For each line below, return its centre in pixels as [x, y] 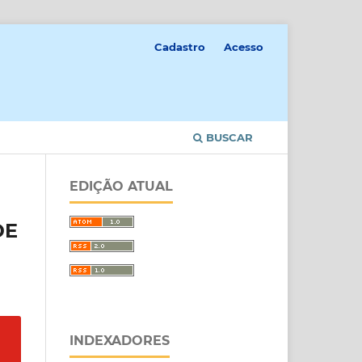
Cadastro [180, 46]
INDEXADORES [120, 340]
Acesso [244, 46]
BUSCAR [228, 137]
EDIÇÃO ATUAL [121, 186]
